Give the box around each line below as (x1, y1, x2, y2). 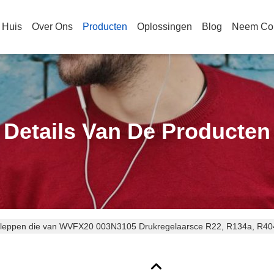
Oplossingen (137, 21, 192, 32)
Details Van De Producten (4, 119, 270, 144)
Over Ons (32, 21, 73, 32)
